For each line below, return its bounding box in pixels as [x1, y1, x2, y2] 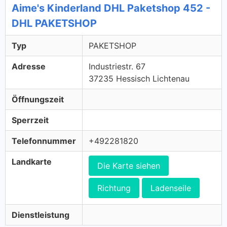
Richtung [97, 183, 131, 193]
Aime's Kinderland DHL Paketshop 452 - [12, 2, 210, 14]
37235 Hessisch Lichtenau [89, 73, 190, 84]
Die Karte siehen [97, 161, 160, 171]
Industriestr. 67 [89, 61, 145, 71]
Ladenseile [150, 183, 191, 193]
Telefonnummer [12, 136, 76, 146]
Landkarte [12, 157, 52, 167]
